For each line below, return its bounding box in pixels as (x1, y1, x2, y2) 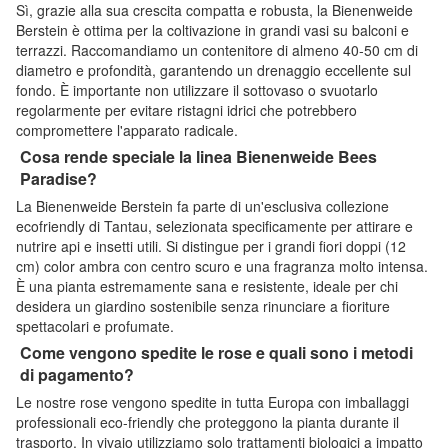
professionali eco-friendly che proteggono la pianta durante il (16, 411, 399, 432)
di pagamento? (20, 362, 134, 386)
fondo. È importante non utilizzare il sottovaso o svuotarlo (16, 79, 378, 100)
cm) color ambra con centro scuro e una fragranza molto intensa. (16, 255, 428, 276)
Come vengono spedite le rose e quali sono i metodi (20, 340, 413, 364)
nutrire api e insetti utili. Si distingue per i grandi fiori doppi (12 (16, 235, 406, 256)
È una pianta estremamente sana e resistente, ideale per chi (16, 275, 398, 296)
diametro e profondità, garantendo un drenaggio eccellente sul (16, 59, 411, 80)
